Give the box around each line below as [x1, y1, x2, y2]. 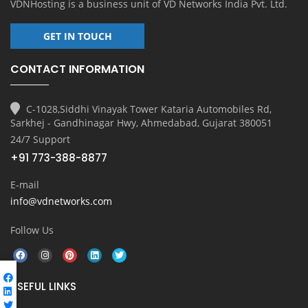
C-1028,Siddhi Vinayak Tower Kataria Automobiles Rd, [23, 102, 272, 115]
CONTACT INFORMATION [10, 60, 144, 77]
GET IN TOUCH [43, 29, 112, 43]
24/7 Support [10, 132, 70, 146]
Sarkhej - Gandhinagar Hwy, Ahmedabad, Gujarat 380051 [10, 115, 272, 129]
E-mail [10, 177, 39, 191]
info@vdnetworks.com [10, 194, 112, 208]
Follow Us [10, 223, 54, 236]
